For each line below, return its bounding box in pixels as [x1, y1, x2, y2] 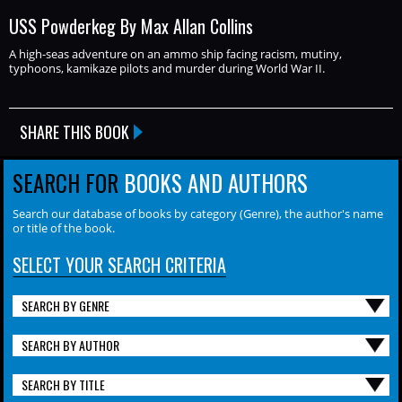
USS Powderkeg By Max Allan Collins [9, 12, 253, 39]
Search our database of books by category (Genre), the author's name [13, 205, 383, 222]
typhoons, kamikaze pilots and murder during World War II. [9, 59, 325, 76]
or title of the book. [13, 219, 115, 236]
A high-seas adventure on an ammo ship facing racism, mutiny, [9, 45, 342, 62]
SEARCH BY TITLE [22, 374, 105, 394]
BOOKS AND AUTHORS [118, 165, 308, 199]
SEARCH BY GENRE [22, 295, 109, 315]
